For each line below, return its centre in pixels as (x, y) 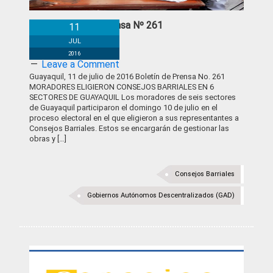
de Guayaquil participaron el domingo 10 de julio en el (123, 108)
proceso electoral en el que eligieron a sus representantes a (134, 118)
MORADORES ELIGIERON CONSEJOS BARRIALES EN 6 (122, 87)
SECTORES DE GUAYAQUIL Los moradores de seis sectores (133, 97)
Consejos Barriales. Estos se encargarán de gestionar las (129, 128)
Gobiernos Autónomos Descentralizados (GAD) (161, 195)
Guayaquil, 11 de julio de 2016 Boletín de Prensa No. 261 (127, 76)
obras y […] (48, 139)
